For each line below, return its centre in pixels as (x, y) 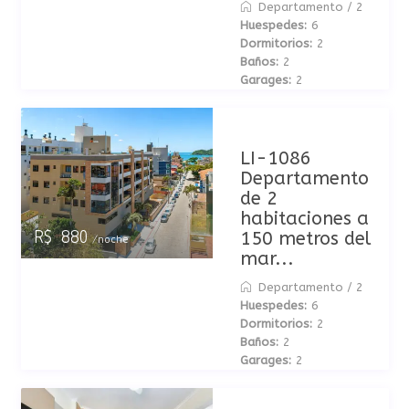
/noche (107, 240)
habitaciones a (304, 219)
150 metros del (305, 239)
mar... (267, 259)
